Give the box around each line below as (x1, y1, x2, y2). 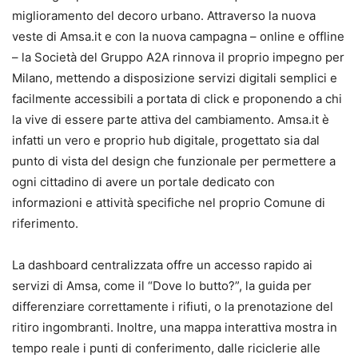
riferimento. (12, 216, 78, 232)
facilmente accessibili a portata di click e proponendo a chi (12, 91, 342, 107)
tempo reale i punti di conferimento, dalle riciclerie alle (12, 340, 320, 356)
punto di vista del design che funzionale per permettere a (12, 153, 336, 169)
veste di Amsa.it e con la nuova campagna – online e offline (12, 29, 344, 45)
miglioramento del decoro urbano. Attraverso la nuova (12, 8, 316, 24)
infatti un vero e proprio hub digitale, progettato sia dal (12, 133, 320, 149)
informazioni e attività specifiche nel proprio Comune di (12, 195, 325, 211)
